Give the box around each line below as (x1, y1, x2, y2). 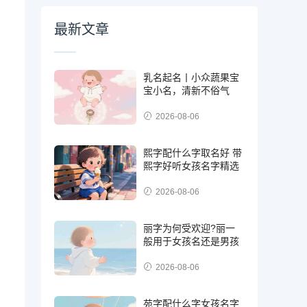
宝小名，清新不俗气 (143, 84, 230, 96)
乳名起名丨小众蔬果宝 (143, 71, 240, 83)
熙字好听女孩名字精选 (143, 160, 240, 171)
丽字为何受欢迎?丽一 (143, 222, 236, 234)
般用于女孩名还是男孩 (143, 235, 240, 247)
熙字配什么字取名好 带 (143, 147, 243, 158)
